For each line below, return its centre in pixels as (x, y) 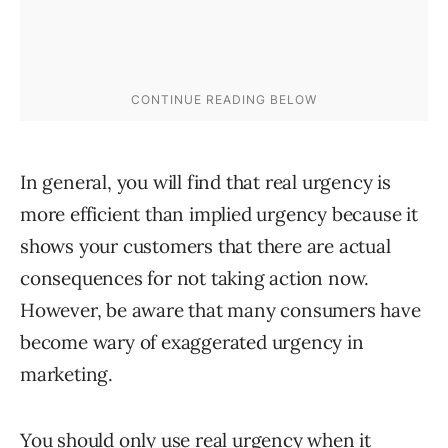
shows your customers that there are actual (205, 245)
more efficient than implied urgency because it (219, 213)
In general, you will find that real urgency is (205, 181)
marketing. (67, 373)
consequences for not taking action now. (195, 277)
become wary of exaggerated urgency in (192, 341)
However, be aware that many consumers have (220, 309)
